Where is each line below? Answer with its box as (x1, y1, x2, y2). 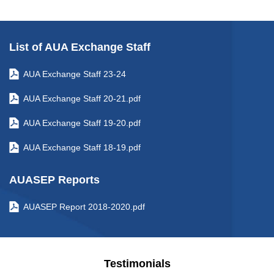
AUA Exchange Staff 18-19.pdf (23, 143, 141, 153)
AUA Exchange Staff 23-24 (23, 69, 126, 80)
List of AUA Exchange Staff (9, 41, 150, 54)
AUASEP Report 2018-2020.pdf (23, 202, 145, 212)
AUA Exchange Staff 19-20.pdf (23, 118, 141, 128)
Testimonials (103, 257, 171, 270)
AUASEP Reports (9, 174, 100, 187)
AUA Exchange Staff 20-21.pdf (23, 94, 141, 104)
